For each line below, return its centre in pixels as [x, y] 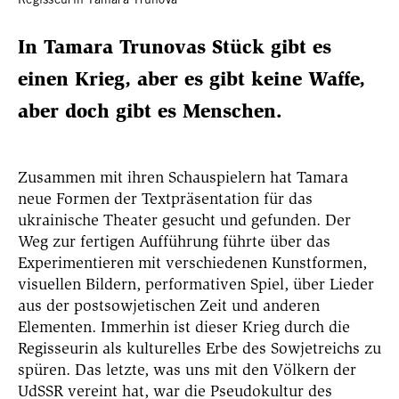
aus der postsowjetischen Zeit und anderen [169, 305]
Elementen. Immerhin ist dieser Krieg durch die [184, 326]
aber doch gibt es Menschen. [150, 110]
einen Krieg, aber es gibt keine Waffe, [191, 78]
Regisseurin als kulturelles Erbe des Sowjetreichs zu [199, 348]
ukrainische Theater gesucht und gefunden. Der [184, 220]
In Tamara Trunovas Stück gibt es [175, 46]
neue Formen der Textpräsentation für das [165, 198]
